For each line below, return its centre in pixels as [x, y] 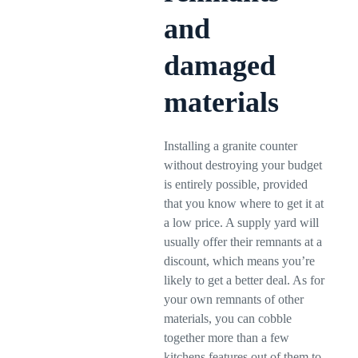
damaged [220, 66]
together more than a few [227, 338]
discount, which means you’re [240, 261]
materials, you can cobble [228, 318]
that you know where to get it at [244, 203]
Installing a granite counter [231, 146]
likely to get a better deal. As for [245, 280]
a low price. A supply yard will [242, 223]
